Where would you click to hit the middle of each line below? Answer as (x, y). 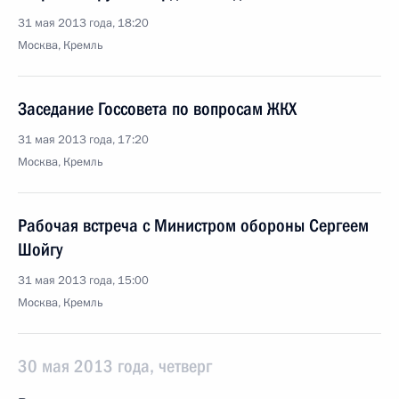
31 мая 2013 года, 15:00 (83, 281)
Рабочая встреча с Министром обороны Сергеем (193, 225)
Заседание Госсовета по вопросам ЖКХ (157, 109)
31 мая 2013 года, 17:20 (83, 140)
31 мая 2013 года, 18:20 (83, 23)
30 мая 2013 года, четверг (115, 366)
